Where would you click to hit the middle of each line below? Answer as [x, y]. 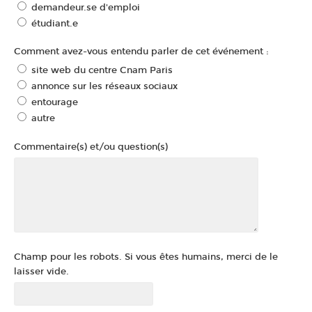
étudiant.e [54, 23]
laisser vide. [41, 272]
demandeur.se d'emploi [85, 7]
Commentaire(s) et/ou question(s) [91, 147]
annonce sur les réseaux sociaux [104, 87]
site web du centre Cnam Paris [102, 71]
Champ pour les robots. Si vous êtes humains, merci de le [146, 257]
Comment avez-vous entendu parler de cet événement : [141, 52]
